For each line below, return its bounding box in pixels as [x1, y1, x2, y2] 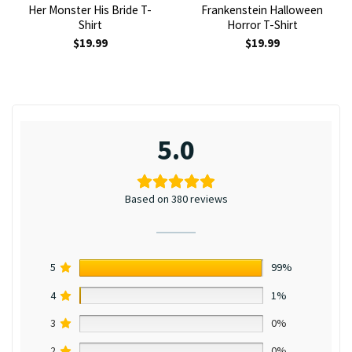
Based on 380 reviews [124, 192, 228, 207]
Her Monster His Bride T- [28, 2, 152, 17]
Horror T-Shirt [226, 16, 298, 32]
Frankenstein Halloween [201, 2, 323, 17]
